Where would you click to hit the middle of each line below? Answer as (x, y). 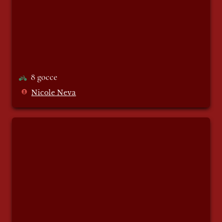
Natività (30, 123)
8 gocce (44, 77)
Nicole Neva (54, 93)
